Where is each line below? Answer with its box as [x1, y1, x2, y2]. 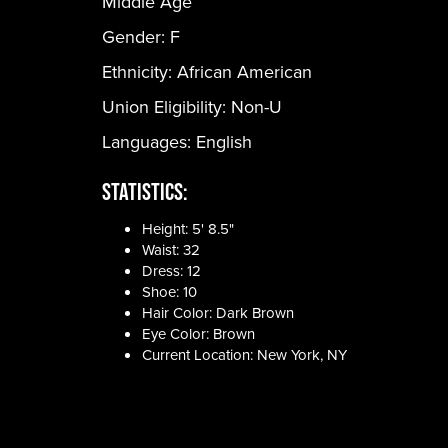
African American [177, 59, 312, 85]
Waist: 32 [142, 239, 200, 261]
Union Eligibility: [102, 94, 231, 120]
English [196, 129, 252, 155]
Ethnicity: [102, 59, 177, 85]
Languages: [102, 129, 196, 155]
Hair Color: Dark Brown [142, 302, 294, 324]
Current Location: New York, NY [142, 344, 347, 366]
